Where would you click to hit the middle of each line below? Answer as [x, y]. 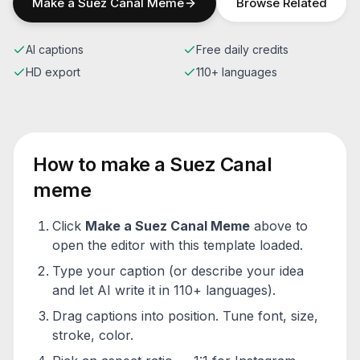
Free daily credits [242, 49]
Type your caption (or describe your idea [178, 271]
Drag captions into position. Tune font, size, [185, 316]
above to [279, 226]
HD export [53, 72]
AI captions [55, 49]
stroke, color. [93, 335]
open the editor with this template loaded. [178, 245]
